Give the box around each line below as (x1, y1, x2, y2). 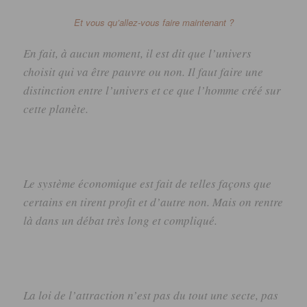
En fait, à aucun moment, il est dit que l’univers (23, 45, 252, 61)
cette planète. (23, 100, 89, 116)
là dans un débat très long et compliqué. (23, 212, 218, 228)
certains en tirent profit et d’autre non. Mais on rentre (23, 193, 284, 210)
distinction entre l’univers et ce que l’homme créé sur (23, 82, 282, 98)
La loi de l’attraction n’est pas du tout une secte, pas (23, 287, 279, 304)
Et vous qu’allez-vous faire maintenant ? (73, 15, 234, 29)
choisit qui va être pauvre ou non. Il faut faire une (23, 63, 264, 79)
